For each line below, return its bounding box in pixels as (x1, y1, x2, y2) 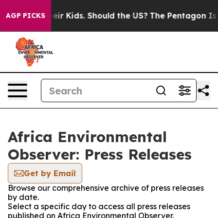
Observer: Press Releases (8, 145, 192, 163)
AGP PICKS (6, 11, 45, 20)
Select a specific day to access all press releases (8, 201, 190, 211)
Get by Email (24, 168, 76, 178)
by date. (8, 192, 39, 202)
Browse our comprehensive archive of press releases (8, 183, 204, 193)
